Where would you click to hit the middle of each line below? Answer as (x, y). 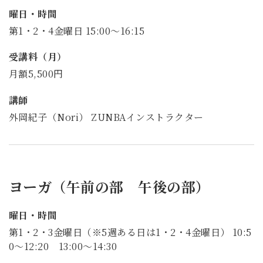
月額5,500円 (36, 74)
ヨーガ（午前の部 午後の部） (109, 187)
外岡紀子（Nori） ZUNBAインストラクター (106, 117)
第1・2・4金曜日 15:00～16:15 (77, 31)
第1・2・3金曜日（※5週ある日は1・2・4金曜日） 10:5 (130, 232)
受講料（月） (38, 57)
